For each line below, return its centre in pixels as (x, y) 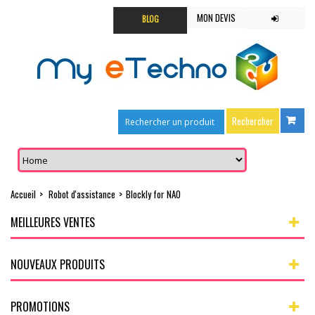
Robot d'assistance (82, 194)
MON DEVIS (217, 18)
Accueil (23, 194)
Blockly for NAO (153, 194)
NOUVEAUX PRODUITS (58, 264)
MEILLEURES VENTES (53, 222)
